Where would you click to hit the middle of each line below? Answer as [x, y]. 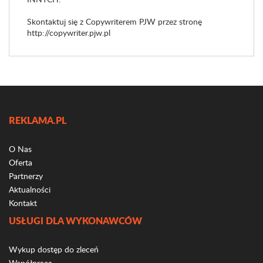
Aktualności [30, 189]
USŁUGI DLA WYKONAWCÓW [75, 220]
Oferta [21, 162]
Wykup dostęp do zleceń [54, 249]
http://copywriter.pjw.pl [69, 33]
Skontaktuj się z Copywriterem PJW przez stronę [114, 21]
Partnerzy [26, 176]
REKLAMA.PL [38, 120]
